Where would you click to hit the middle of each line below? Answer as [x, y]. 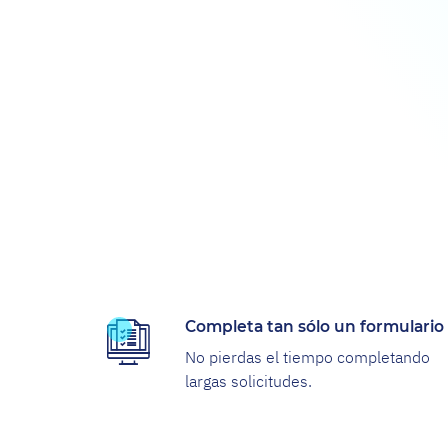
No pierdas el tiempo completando [307, 357]
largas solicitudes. [248, 381]
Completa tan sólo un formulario [314, 327]
